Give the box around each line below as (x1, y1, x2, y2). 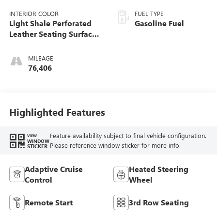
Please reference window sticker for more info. (49, 141, 181, 150)
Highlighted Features (9, 105, 105, 119)
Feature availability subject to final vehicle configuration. (49, 131, 206, 140)
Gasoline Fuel (135, 17, 184, 28)
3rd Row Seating (129, 197, 189, 207)
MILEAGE (28, 53, 53, 62)
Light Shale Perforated (9, 17, 92, 28)
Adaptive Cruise (24, 163, 83, 174)
